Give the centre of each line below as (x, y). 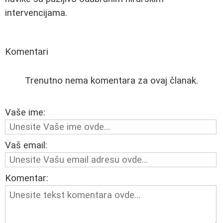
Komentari (27, 52)
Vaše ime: (25, 112)
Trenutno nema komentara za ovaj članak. (111, 80)
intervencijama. (36, 13)
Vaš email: (26, 145)
